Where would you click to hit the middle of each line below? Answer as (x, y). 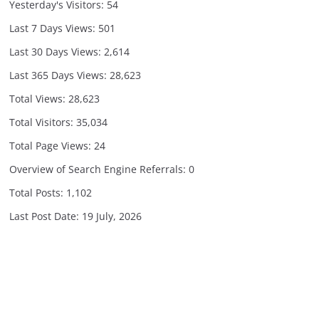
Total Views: (39, 99)
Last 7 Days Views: (54, 28)
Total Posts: (38, 193)
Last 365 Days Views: (59, 75)
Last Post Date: (46, 216)
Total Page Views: (52, 146)
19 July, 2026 (112, 216)
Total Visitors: (43, 122)
